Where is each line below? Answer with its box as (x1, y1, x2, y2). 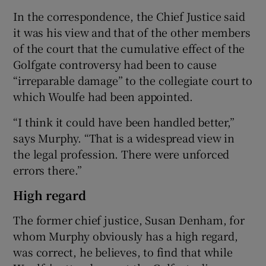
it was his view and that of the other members (13, 24, 251, 40)
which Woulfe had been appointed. (13, 88, 194, 104)
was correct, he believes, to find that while (13, 243, 233, 259)
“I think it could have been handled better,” (13, 113, 235, 129)
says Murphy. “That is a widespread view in (13, 129, 235, 145)
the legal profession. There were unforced (13, 145, 230, 161)
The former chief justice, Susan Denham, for (13, 211, 245, 227)
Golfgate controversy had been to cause (13, 56, 217, 72)
